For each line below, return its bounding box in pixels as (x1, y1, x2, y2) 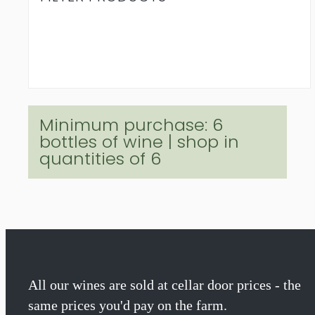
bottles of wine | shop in (39, 130, 239, 154)
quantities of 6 (39, 147, 161, 171)
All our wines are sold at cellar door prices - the (28, 277, 301, 293)
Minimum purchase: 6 (39, 113, 223, 137)
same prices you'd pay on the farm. (28, 297, 227, 314)
